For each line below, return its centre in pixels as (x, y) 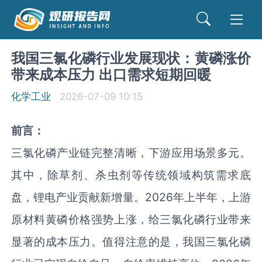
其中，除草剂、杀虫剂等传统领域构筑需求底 (131, 175)
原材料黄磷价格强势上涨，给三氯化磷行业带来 (131, 219)
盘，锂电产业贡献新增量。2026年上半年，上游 (131, 197)
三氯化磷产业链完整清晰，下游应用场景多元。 (131, 153)
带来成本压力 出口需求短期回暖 (111, 75)
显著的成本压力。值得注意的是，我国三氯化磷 (131, 242)
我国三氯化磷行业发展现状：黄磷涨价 (131, 58)
